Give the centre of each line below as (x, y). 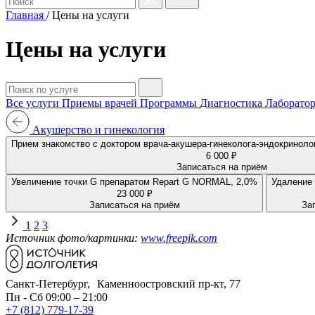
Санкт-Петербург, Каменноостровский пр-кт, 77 (123, 283)
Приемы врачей (101, 103)
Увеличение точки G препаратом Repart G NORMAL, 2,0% (205, 181)
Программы (170, 103)
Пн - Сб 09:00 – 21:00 (57, 297)
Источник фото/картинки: (73, 238)
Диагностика (232, 103)
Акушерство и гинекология (97, 129)
